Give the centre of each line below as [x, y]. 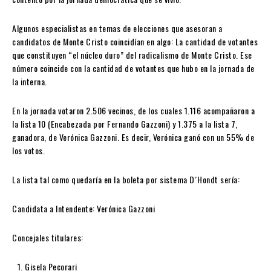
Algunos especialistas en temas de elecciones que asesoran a [117, 28]
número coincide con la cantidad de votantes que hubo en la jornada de [133, 68]
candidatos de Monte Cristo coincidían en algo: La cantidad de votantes [135, 42]
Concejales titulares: [48, 238]
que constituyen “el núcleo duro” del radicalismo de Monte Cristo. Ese [132, 55]
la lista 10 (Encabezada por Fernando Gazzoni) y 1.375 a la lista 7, [125, 124]
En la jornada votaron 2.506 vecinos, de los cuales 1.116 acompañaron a [133, 111]
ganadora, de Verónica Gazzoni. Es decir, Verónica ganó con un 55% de [133, 137]
